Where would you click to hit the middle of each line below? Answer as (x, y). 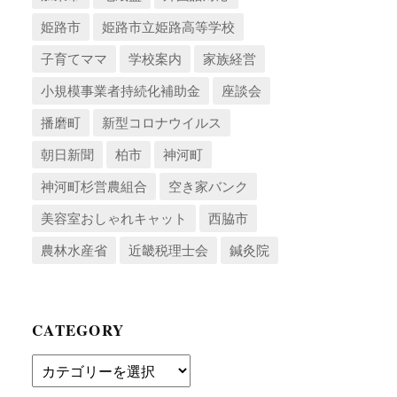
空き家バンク (209, 186)
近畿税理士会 (169, 249)
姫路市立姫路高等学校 (169, 26)
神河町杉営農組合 (94, 186)
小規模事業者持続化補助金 (121, 90)
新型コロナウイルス (162, 122)
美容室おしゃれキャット (114, 218)
